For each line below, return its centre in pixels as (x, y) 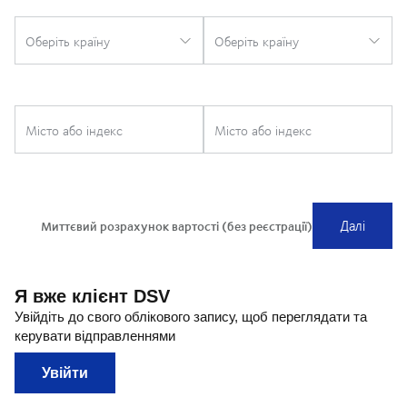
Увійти (65, 373)
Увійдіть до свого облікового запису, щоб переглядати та (191, 317)
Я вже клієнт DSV (92, 297)
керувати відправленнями (95, 336)
